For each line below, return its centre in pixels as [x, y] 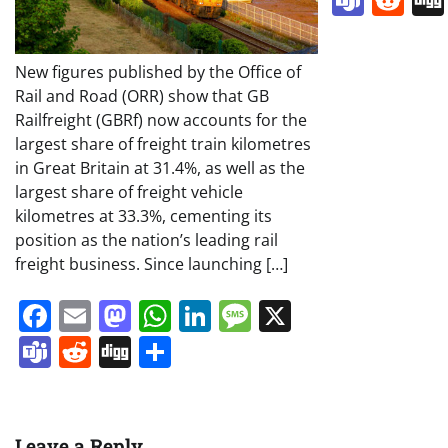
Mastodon [206, 315]
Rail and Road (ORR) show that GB [142, 95]
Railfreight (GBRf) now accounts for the [161, 119]
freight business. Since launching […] [151, 263]
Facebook [122, 315]
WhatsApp [248, 315]
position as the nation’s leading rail [146, 239]
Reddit [139, 351]
